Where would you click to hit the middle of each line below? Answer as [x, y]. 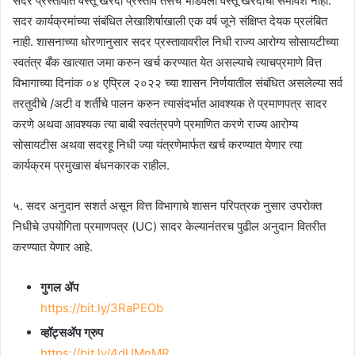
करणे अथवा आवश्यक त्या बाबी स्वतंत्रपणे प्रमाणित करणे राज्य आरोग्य [155, 124]
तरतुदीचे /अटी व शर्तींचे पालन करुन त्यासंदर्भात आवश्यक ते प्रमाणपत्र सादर [170, 104]
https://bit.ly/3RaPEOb [102, 308]
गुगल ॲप [59, 288]
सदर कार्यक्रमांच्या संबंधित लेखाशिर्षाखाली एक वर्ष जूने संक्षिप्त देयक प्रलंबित [170, 21]
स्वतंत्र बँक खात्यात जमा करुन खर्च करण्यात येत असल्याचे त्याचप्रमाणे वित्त [167, 63]
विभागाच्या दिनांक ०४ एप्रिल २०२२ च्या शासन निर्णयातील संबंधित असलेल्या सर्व [177, 83]
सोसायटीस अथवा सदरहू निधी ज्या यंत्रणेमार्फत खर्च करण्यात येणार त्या [157, 145]
